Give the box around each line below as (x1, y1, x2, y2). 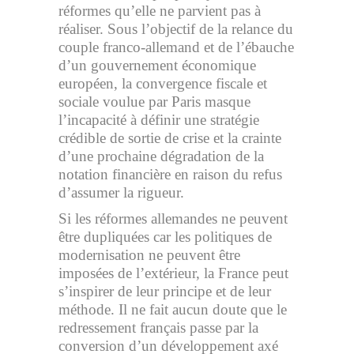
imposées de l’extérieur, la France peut (58, 265, 288, 281)
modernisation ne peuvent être (58, 247, 240, 263)
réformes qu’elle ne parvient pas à (58, 2, 261, 19)
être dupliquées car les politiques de (58, 228, 272, 245)
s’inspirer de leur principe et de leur (58, 283, 271, 299)
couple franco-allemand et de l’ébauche (58, 39, 294, 55)
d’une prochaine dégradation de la (58, 148, 264, 164)
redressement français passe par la (58, 319, 258, 336)
